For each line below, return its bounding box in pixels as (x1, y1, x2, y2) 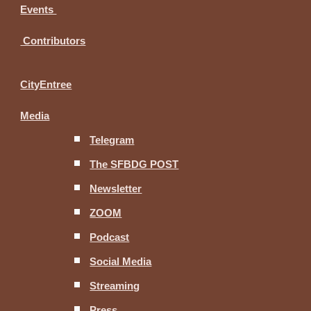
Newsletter (90, 183, 142, 194)
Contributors (20, 35, 86, 47)
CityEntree (20, 79, 72, 90)
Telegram (90, 135, 135, 146)
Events (20, 4, 57, 15)
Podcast (90, 232, 130, 243)
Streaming (90, 280, 140, 292)
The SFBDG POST (90, 159, 179, 170)
